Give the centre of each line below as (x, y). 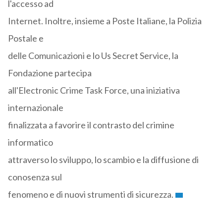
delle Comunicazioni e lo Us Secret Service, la (93, 56)
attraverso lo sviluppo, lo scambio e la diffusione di (103, 160)
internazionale (35, 108)
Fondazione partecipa (50, 73)
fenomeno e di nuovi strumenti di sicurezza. (90, 194)
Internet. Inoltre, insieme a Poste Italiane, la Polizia (105, 21)
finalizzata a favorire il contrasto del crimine (91, 125)
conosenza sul (35, 177)
